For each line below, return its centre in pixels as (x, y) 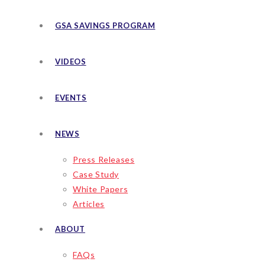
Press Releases (104, 159)
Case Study (96, 174)
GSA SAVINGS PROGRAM (105, 25)
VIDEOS (71, 62)
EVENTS (71, 98)
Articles (89, 204)
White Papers (101, 189)
